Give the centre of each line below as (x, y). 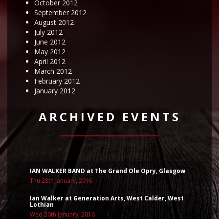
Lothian (42, 205)
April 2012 (50, 61)
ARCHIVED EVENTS (109, 117)
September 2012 (60, 12)
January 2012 (55, 91)
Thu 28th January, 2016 (61, 181)
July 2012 (48, 32)
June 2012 (50, 42)
